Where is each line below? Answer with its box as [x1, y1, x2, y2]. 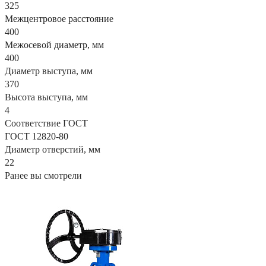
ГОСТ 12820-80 [5, 131, 68, 141]
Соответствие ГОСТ [5, 118, 88, 128]
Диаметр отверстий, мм [5, 144, 100, 154]
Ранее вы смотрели [5, 170, 82, 180]
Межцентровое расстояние [5, 13, 113, 24]
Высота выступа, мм [5, 91, 88, 102]
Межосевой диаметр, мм [5, 39, 104, 50]
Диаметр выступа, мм [5, 65, 93, 76]
